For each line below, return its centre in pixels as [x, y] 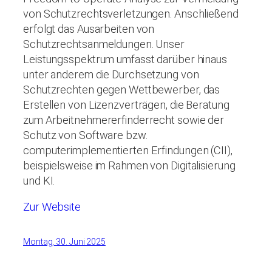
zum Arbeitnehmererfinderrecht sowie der [124, 120]
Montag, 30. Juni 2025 [64, 241]
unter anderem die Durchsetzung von [111, 74]
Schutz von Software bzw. [85, 135]
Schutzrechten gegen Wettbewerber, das [122, 89]
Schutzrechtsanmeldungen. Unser [104, 44]
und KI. [39, 180]
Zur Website [52, 206]
